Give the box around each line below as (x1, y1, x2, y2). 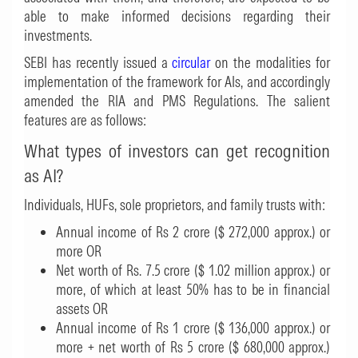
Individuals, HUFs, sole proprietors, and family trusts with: (24, 196, 325, 214)
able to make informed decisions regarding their (24, 7, 330, 26)
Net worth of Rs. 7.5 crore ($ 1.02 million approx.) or (56, 261, 330, 280)
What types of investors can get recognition (24, 139, 330, 162)
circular (172, 54, 211, 72)
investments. (24, 26, 92, 45)
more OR (56, 242, 101, 261)
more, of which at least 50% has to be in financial (56, 280, 330, 299)
